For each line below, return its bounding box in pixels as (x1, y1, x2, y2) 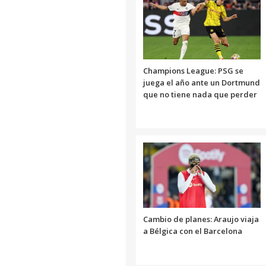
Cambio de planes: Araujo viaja (143, 213, 259, 224)
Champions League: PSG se (143, 65, 243, 76)
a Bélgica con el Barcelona (143, 225, 242, 236)
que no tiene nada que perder (143, 88, 257, 100)
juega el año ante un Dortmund (143, 77, 260, 88)
